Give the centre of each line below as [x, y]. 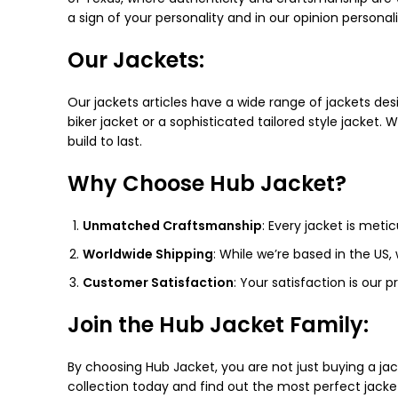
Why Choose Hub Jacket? [207, 183]
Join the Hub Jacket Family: [218, 325]
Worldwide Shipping [148, 254]
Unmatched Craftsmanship [172, 226]
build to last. [105, 141]
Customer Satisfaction [158, 283]
